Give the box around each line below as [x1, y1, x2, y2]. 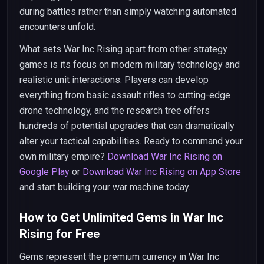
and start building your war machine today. [19, 181, 190, 193]
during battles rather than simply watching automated [19, 6, 236, 17]
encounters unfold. [19, 21, 95, 32]
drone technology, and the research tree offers [19, 105, 210, 116]
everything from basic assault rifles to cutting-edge [19, 90, 230, 101]
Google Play [19, 166, 70, 177]
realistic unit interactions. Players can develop [19, 74, 209, 85]
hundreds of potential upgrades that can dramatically [19, 120, 235, 131]
